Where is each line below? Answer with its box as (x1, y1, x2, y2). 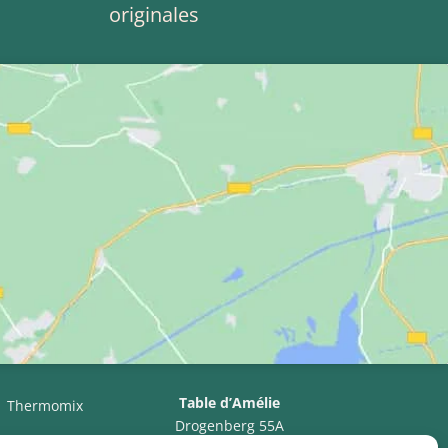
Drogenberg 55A (175, 415, 285, 435)
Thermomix (6, 395, 83, 415)
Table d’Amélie (179, 392, 281, 412)
